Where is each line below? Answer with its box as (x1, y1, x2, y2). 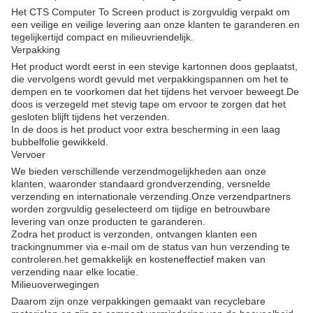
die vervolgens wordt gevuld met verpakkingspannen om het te (11, 73, 289, 85)
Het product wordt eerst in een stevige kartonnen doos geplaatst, (11, 61, 298, 72)
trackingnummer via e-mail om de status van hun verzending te (11, 241, 290, 252)
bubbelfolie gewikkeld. (11, 136, 108, 147)
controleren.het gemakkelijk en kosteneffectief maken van (11, 254, 265, 265)
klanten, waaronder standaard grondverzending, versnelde (11, 178, 270, 189)
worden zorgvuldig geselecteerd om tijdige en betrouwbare (11, 203, 270, 214)
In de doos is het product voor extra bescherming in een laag (11, 124, 280, 135)
